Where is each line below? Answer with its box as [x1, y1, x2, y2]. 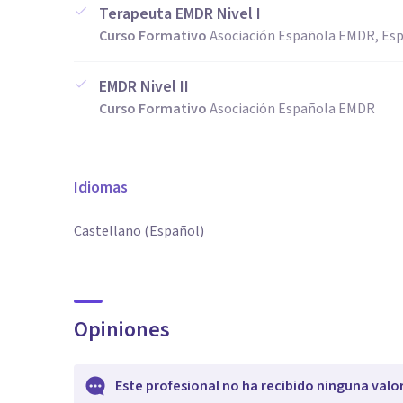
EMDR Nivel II [99, 76, 189, 98]
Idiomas [74, 176, 128, 199]
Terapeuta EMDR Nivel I [99, 3, 261, 25]
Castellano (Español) [74, 221, 204, 241]
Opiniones [74, 314, 170, 345]
